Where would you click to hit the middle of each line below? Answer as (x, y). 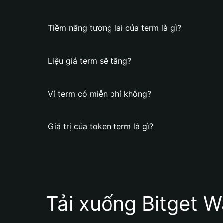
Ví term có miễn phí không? (100, 94)
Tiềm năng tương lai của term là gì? (114, 28)
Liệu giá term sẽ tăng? (90, 61)
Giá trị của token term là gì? (101, 126)
